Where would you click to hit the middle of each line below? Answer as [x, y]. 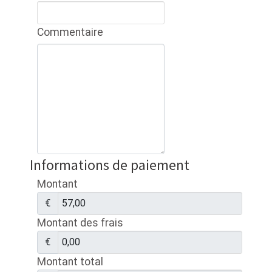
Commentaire [70, 32]
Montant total [70, 261]
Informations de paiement [110, 165]
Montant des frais [80, 223]
